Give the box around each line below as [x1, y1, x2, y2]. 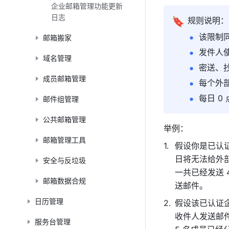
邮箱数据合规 [43, 176, 86, 185]
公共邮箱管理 [43, 115, 86, 124]
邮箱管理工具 [43, 135, 86, 144]
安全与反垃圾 [43, 156, 86, 165]
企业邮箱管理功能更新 [51, 2, 123, 10]
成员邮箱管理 [43, 74, 86, 83]
